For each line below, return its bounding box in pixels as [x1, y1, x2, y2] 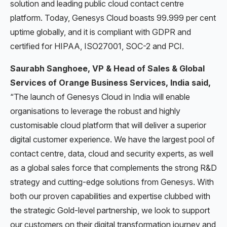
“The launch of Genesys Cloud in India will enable [10, 91, 190, 102]
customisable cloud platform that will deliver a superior [10, 120, 206, 130]
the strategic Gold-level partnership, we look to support [10, 205, 210, 215]
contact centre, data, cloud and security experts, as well [10, 148, 213, 159]
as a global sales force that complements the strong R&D [10, 162, 217, 173]
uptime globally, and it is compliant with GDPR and [10, 26, 191, 37]
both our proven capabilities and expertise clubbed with [10, 191, 210, 201]
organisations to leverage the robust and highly [10, 105, 180, 116]
